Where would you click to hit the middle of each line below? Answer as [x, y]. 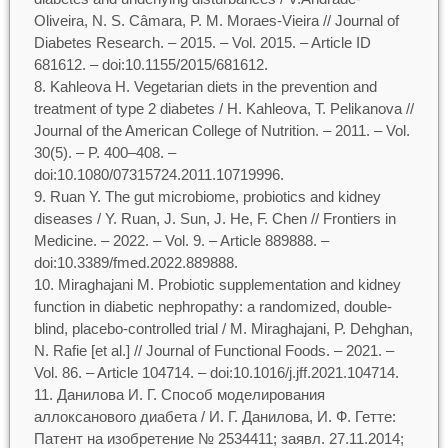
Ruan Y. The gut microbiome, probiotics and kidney [215, 196]
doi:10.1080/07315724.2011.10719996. [158, 174]
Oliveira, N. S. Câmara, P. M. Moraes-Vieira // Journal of [216, 20]
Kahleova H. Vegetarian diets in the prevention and [213, 86]
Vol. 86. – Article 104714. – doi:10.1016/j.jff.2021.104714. [216, 372]
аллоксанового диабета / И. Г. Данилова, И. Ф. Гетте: [214, 416]
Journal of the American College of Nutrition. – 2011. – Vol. [221, 130]
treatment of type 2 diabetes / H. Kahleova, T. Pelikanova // [223, 108]
